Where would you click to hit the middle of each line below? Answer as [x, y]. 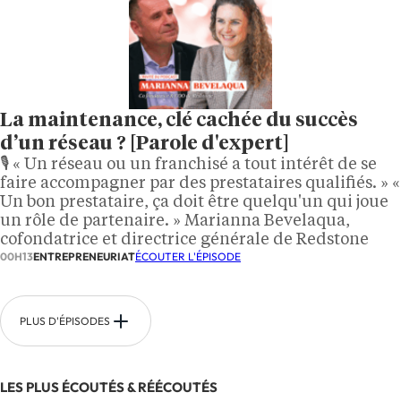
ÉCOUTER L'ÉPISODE [188, 256]
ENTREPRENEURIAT [84, 256]
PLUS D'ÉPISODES [65, 321]
